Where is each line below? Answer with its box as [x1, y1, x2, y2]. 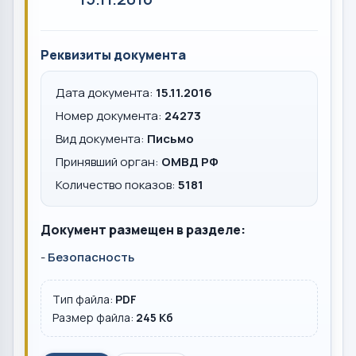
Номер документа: [56, 107, 164, 124]
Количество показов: [56, 176, 178, 193]
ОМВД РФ [161, 153, 219, 170]
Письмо [147, 130, 194, 147]
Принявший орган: [56, 153, 161, 170]
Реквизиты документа [41, 46, 186, 64]
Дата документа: [56, 84, 156, 101]
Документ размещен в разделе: [41, 221, 246, 238]
